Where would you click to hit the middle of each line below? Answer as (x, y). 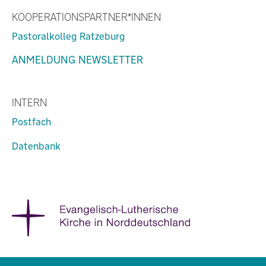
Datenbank (36, 146)
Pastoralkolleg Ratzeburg (68, 36)
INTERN (29, 102)
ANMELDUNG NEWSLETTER (77, 60)
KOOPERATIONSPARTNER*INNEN (86, 17)
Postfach (31, 122)
